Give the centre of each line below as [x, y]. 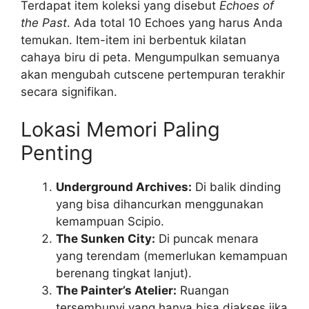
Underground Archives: [124, 187]
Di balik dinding [236, 187]
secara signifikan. [69, 91]
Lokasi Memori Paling [120, 130]
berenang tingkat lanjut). [124, 273]
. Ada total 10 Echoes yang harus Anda [175, 22]
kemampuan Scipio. [110, 222]
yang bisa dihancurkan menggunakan [160, 205]
